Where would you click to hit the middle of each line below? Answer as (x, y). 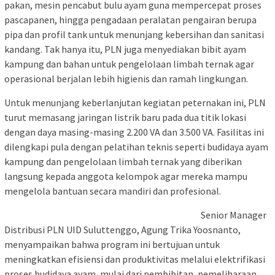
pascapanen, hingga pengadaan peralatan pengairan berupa (130, 19)
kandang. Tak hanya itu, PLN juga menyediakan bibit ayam (125, 49)
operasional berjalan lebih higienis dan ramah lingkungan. (126, 78)
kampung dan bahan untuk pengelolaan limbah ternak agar (129, 64)
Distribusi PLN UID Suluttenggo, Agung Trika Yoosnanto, (122, 229)
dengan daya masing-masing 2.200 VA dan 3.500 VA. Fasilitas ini (134, 132)
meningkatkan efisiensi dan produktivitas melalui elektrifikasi (135, 259)
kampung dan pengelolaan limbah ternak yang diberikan (123, 161)
